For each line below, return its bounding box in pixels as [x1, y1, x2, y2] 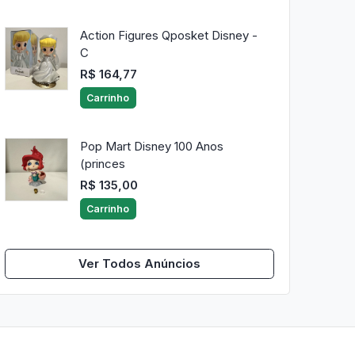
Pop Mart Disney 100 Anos [79, 139, 223, 155]
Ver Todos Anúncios [78, 256, 200, 271]
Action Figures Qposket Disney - [79, 28, 258, 44]
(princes [79, 156, 125, 172]
